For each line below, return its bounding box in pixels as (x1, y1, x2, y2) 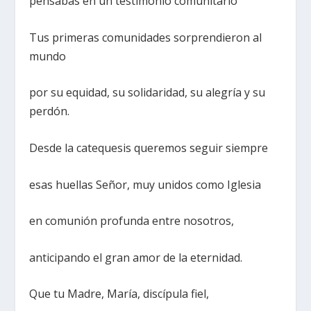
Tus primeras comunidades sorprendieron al (29, 29, 262, 45)
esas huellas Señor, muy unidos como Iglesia (29, 176, 262, 192)
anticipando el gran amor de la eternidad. (29, 249, 243, 265)
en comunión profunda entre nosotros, (29, 213, 235, 229)
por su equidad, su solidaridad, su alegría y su (29, 85, 266, 101)
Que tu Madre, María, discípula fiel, (29, 286, 210, 302)
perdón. (29, 103, 70, 119)
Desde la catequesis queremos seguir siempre (29, 140, 269, 156)
